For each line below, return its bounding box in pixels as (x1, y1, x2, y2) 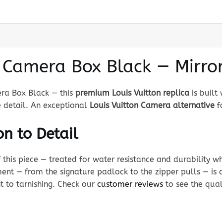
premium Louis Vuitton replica (75, 88, 189, 98)
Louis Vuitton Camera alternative (89, 100, 215, 110)
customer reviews (97, 179, 163, 189)
